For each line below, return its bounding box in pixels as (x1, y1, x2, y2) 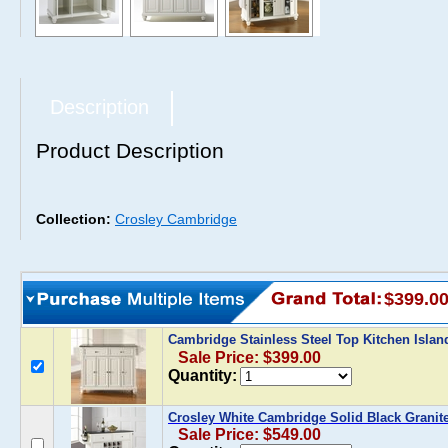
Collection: (36, 211, 115, 227)
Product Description (36, 139, 224, 162)
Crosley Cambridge (115, 211, 237, 227)
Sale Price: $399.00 (178, 349, 321, 366)
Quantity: (168, 367, 237, 384)
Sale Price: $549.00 (178, 426, 321, 443)
